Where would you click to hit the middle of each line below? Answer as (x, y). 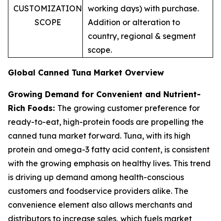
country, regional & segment (142, 36)
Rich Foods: (33, 108)
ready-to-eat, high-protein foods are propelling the (106, 122)
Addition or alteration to (134, 22)
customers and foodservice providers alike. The (98, 191)
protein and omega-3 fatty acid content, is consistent (109, 149)
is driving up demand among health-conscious (96, 177)
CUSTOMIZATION (48, 8)
